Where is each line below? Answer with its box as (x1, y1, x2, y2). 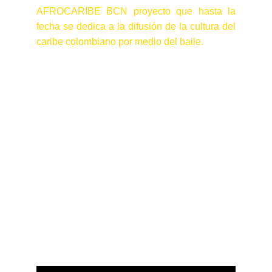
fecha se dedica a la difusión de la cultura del (36, 21, 236, 32)
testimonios (69, 212, 203, 239)
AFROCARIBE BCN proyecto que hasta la (36, 6, 236, 16)
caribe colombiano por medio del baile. (36, 36, 203, 47)
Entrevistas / (61, 181, 211, 208)
